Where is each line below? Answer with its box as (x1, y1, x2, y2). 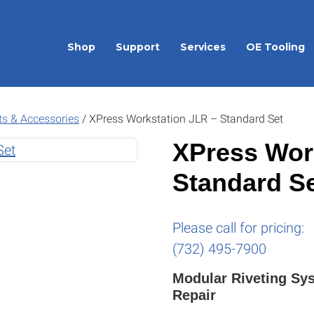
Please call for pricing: (172, 219, 305, 236)
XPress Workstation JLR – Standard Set (86, 112, 283, 125)
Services (180, 41, 226, 53)
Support (116, 41, 160, 53)
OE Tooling (246, 41, 305, 53)
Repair (172, 287, 217, 303)
